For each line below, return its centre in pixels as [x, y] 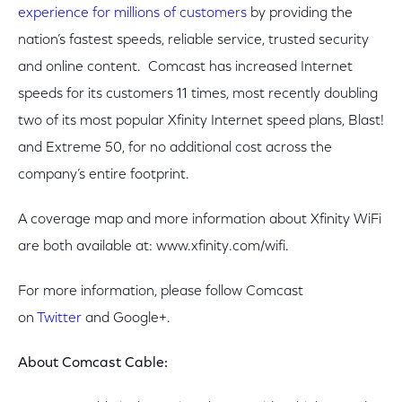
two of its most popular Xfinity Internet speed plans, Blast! [201, 121]
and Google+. [126, 319]
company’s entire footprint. [104, 175]
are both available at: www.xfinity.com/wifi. [153, 247]
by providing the [300, 13]
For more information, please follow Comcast [161, 292]
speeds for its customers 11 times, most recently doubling [198, 94]
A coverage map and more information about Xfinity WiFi [200, 220]
